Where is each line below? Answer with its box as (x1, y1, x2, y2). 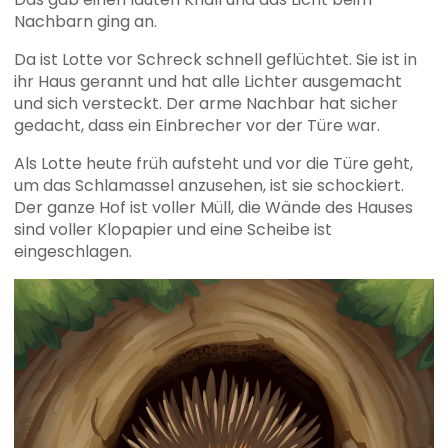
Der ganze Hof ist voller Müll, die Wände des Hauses (14, 195, 414, 219)
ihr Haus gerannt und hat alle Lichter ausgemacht (14, 69, 403, 93)
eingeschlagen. (14, 239, 133, 263)
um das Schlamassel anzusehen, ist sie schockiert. (14, 173, 405, 197)
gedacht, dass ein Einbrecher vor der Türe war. (14, 113, 381, 137)
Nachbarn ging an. (14, 9, 162, 33)
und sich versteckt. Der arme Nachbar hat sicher (14, 91, 399, 115)
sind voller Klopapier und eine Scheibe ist (14, 217, 333, 241)
